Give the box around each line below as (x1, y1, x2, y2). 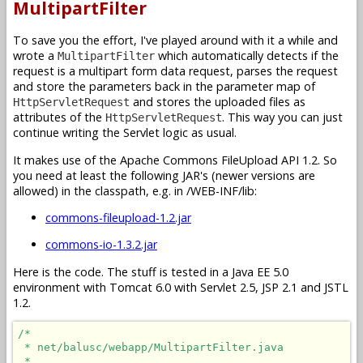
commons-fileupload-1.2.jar (45, 210, 191, 226)
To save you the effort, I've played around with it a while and (13, 32, 338, 49)
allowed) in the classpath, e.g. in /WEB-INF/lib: (13, 182, 257, 199)
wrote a (13, 48, 58, 64)
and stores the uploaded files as (130, 94, 305, 110)
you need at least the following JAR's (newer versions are (13, 167, 315, 183)
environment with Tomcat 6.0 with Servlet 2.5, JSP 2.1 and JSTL (13, 279, 348, 295)
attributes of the (13, 109, 105, 126)
